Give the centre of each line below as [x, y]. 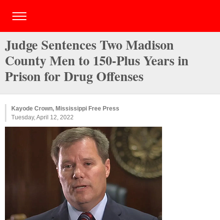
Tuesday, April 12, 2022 [42, 117]
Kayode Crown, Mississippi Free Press [65, 109]
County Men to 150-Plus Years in [97, 60]
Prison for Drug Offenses [74, 76]
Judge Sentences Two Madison [89, 44]
